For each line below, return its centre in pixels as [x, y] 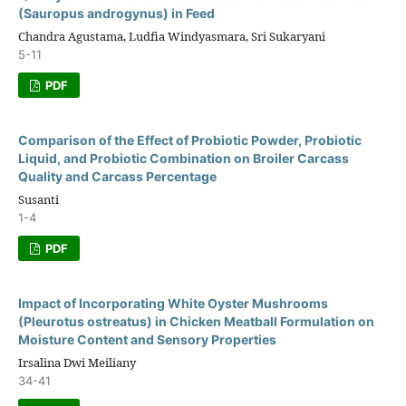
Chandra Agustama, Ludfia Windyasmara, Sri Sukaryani [172, 36]
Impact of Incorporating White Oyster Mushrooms [173, 303]
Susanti [39, 199]
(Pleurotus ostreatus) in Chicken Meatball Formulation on [196, 321]
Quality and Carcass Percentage [117, 176]
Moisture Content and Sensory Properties [147, 339]
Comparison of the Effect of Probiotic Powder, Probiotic [190, 140]
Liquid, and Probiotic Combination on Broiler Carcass [184, 158]
